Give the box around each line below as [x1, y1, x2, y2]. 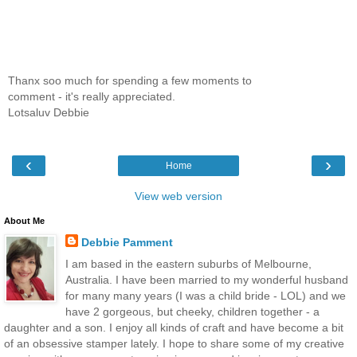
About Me [4, 216, 45, 226]
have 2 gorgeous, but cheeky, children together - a [65, 305, 320, 319]
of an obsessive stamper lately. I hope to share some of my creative [4, 337, 344, 351]
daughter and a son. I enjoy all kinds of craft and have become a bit [4, 321, 343, 335]
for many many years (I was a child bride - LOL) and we [65, 289, 346, 303]
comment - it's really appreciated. [8, 89, 175, 103]
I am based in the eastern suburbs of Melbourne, [65, 257, 312, 271]
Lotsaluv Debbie [8, 105, 89, 119]
